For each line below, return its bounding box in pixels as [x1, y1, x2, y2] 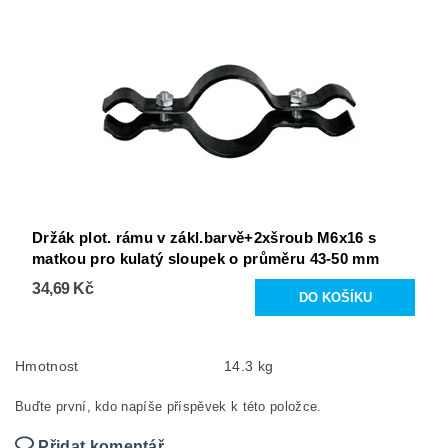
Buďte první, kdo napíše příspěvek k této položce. [15, 399, 322, 415]
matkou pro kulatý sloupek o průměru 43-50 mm [32, 250, 380, 268]
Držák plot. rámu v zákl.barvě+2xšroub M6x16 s [32, 229, 377, 247]
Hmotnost [15, 358, 79, 375]
